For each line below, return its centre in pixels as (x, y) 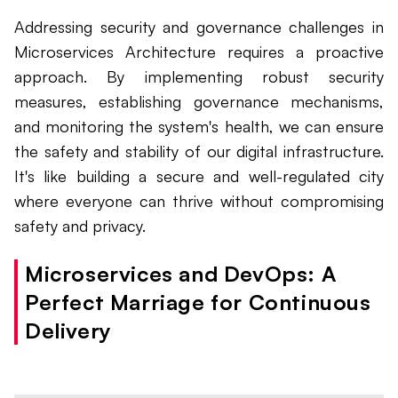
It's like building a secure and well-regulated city (199, 176)
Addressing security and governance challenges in (199, 27)
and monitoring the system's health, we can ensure (199, 127)
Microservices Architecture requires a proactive (199, 52)
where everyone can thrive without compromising (199, 201)
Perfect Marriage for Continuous (198, 302)
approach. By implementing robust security (199, 77)
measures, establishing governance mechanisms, (199, 102)
